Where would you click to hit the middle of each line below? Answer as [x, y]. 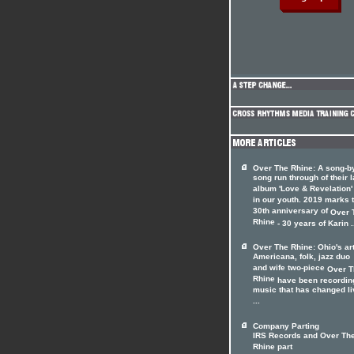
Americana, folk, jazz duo [301, 258]
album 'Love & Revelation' [303, 190]
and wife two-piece [290, 269]
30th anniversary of [292, 212]
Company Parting [286, 326]
